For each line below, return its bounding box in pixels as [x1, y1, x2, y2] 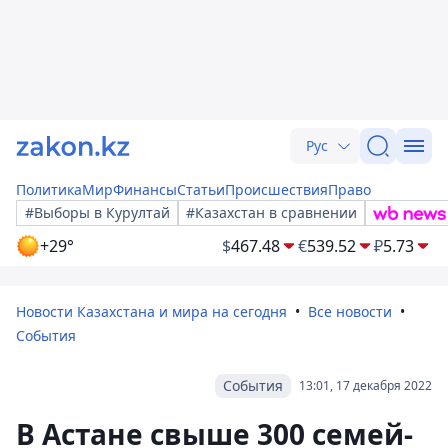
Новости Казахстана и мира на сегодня [16, 302, 287, 321]
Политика [16, 180, 82, 199]
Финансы [113, 180, 177, 199]
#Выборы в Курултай [25, 203, 170, 222]
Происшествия [225, 180, 328, 199]
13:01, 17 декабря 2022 [299, 377, 432, 394]
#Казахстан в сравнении [186, 203, 357, 222]
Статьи [177, 180, 225, 199]
